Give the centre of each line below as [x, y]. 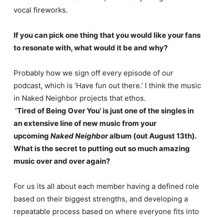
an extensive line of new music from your [85, 123]
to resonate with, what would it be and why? [91, 47]
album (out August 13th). [152, 136]
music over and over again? [62, 161]
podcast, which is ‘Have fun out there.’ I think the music [107, 85]
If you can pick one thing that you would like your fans [107, 35]
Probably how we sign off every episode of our [93, 73]
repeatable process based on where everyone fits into [106, 211]
